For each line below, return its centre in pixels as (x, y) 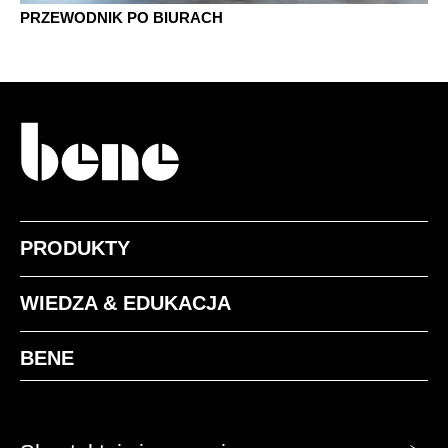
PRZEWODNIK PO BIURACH (121, 18)
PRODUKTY (75, 247)
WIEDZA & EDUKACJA (125, 302)
